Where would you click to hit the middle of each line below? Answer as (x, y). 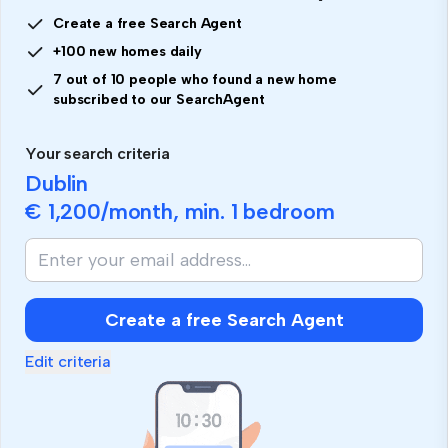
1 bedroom (282, 211)
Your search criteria (97, 153)
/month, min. (165, 211)
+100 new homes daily (127, 51)
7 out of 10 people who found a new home (195, 79)
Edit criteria (68, 361)
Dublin (57, 183)
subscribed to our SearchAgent (159, 99)
